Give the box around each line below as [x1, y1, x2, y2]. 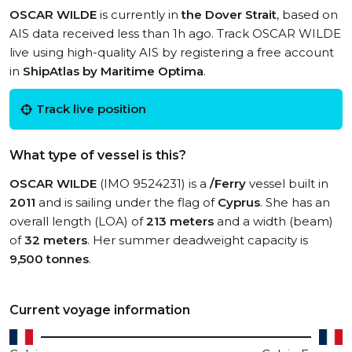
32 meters [24, 233, 87, 247]
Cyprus [218, 195, 260, 210]
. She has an [260, 195, 330, 210]
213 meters [146, 214, 214, 229]
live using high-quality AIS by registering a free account [9, 45, 334, 60]
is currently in [97, 7, 181, 22]
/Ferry [210, 176, 246, 191]
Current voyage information [9, 302, 190, 317]
